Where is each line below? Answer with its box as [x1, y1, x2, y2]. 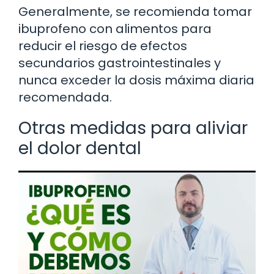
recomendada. [18, 88, 112, 106]
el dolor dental [18, 136, 141, 160]
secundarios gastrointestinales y [18, 54, 221, 72]
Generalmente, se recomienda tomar [18, 2, 252, 20]
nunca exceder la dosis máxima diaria [18, 71, 254, 89]
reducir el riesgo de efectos [18, 37, 187, 54]
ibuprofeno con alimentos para [18, 20, 212, 37]
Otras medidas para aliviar [18, 116, 248, 140]
